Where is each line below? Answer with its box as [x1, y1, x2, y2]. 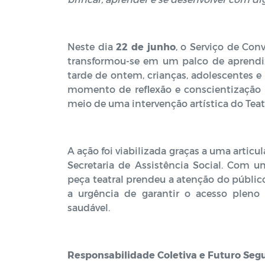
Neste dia [67, 41, 117, 53]
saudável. [67, 202, 110, 214]
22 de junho [116, 41, 176, 53]
